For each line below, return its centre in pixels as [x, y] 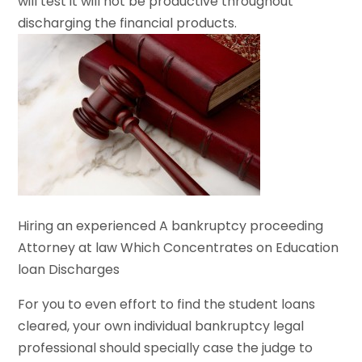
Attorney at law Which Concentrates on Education [179, 247]
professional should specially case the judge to [166, 347]
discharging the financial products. [128, 23]
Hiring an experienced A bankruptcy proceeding [171, 225]
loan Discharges [69, 269]
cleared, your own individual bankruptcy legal [161, 326]
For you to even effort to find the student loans [167, 304]
